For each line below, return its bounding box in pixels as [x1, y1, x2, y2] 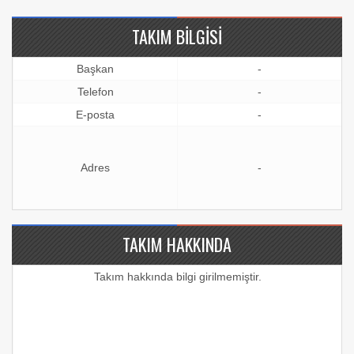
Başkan [77, 62, 114, 76]
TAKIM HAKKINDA [122, 232, 232, 258]
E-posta [76, 108, 115, 122]
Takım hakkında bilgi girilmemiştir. [93, 270, 262, 284]
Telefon [77, 85, 114, 99]
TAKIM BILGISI [132, 24, 222, 50]
